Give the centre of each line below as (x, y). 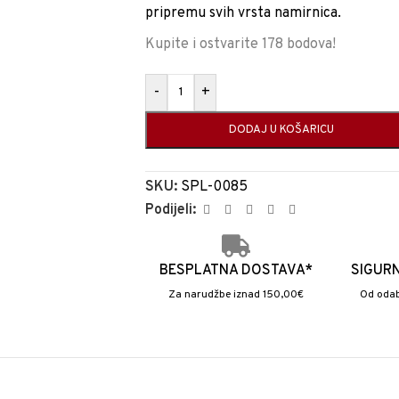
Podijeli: (171, 210)
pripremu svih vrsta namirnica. (243, 13)
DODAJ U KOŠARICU (281, 130)
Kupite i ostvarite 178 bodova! (240, 45)
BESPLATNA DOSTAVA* (236, 271)
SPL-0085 (214, 187)
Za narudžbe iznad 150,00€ (236, 295)
